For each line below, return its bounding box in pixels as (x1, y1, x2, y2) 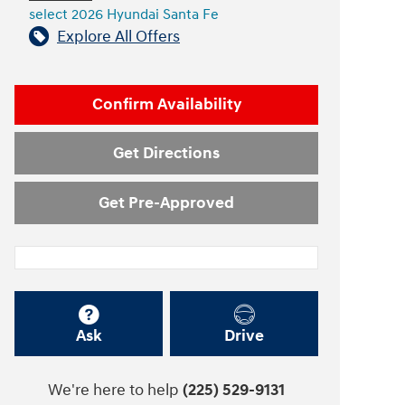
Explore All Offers (57, 25, 180, 47)
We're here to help (48, 380, 179, 401)
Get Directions (113, 143, 220, 165)
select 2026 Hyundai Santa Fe (29, 5, 219, 24)
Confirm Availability (91, 94, 241, 116)
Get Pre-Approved (99, 192, 234, 213)
